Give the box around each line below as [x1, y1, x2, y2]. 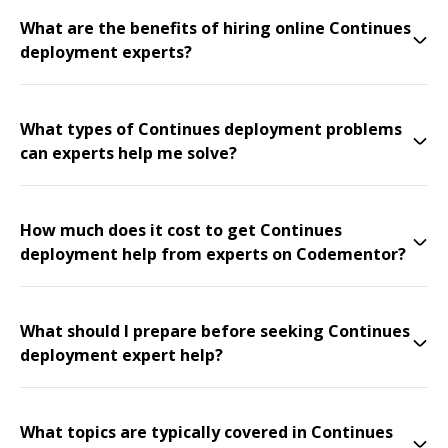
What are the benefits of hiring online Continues [20, 17, 411, 39]
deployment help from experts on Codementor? [20, 243, 406, 265]
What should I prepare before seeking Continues [20, 320, 410, 342]
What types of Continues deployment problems [20, 118, 402, 140]
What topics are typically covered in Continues [20, 421, 393, 443]
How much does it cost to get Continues [20, 219, 342, 241]
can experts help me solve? [20, 142, 237, 164]
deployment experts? [20, 41, 192, 63]
